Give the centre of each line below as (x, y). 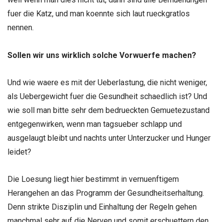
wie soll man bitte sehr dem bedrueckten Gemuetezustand (109, 110)
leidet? (19, 152)
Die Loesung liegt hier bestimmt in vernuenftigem (93, 179)
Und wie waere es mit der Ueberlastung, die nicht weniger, (107, 82)
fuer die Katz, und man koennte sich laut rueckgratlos (99, 14)
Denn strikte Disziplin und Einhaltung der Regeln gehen (102, 207)
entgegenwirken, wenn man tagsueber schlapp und (95, 124)
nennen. (21, 28)
